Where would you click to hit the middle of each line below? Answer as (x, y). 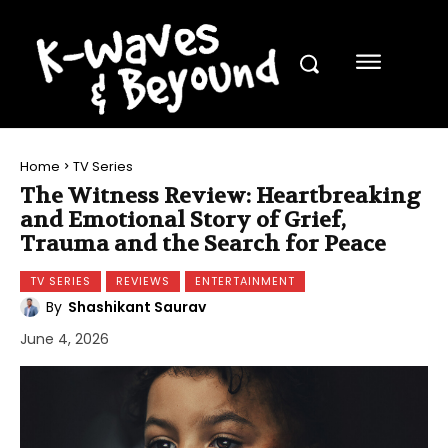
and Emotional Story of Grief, (183, 219)
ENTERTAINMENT (245, 280)
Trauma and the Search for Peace (203, 243)
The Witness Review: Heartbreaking (220, 195)
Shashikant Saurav (137, 306)
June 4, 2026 (64, 338)
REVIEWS (143, 280)
